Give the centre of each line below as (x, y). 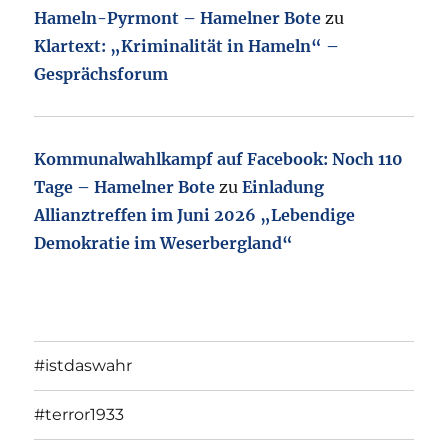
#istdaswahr (83, 366)
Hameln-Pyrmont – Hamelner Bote (178, 17)
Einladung (283, 186)
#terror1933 (79, 415)
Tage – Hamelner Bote (125, 186)
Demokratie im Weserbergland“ (164, 242)
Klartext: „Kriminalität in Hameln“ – (187, 45)
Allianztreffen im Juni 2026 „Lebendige (195, 214)
